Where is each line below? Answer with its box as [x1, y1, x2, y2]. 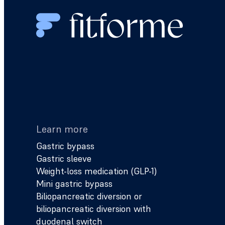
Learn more [36, 123, 88, 136]
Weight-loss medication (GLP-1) [36, 165, 157, 177]
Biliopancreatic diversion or [36, 190, 142, 202]
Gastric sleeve [36, 153, 91, 164]
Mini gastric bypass [36, 178, 113, 189]
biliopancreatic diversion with [36, 203, 151, 214]
